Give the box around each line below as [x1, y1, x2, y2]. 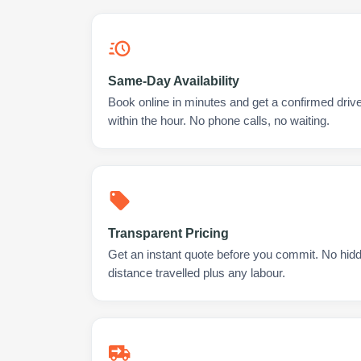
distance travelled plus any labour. [108, 267, 285, 280]
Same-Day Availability [108, 74, 239, 88]
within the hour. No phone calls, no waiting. [108, 114, 330, 127]
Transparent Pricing [108, 226, 229, 240]
